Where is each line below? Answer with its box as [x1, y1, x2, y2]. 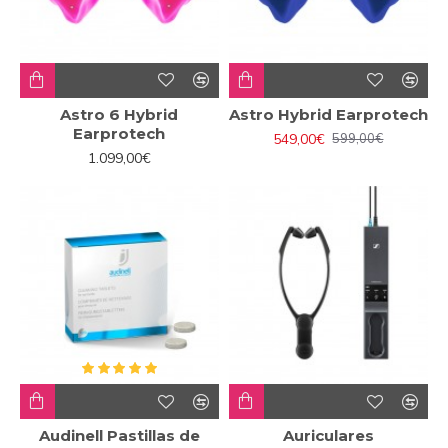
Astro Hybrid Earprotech [228, 104, 428, 124]
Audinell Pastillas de [38, 426, 200, 446]
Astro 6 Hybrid [60, 104, 179, 124]
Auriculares [282, 426, 374, 446]
